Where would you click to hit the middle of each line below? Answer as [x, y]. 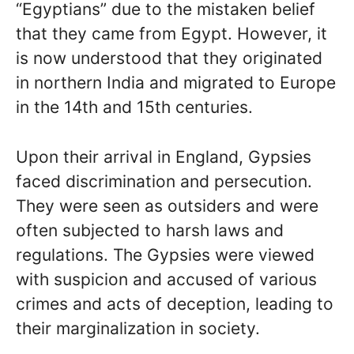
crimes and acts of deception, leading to [175, 303]
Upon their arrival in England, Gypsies [164, 156]
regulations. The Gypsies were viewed [165, 254]
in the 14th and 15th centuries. [134, 107]
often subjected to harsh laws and [150, 230]
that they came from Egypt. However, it [171, 34]
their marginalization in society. [138, 328]
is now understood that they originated [169, 58]
